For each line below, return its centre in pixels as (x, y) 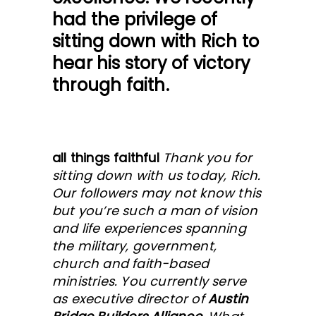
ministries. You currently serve (150, 281)
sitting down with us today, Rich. (157, 175)
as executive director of (130, 299)
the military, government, (134, 246)
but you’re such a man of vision (155, 211)
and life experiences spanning (149, 228)
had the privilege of (135, 19)
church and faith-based (131, 263)
